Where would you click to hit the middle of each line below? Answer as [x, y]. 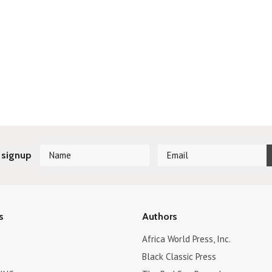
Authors [159, 216]
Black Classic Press [179, 257]
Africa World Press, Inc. [186, 239]
